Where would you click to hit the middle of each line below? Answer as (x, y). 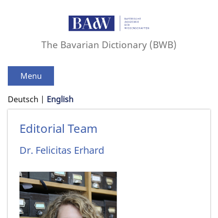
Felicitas (54, 150)
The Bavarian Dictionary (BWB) (109, 45)
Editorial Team (58, 128)
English (60, 100)
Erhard (89, 150)
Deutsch (23, 100)
